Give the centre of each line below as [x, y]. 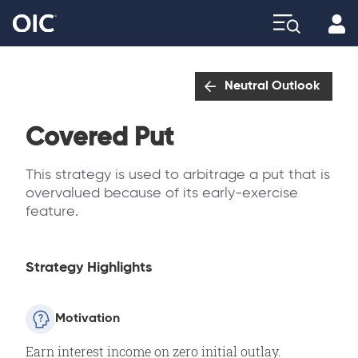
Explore [281, 40]
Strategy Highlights [89, 267]
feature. [52, 211]
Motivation [88, 319]
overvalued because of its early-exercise [162, 193]
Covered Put [99, 138]
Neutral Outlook [272, 86]
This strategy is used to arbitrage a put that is [178, 175]
